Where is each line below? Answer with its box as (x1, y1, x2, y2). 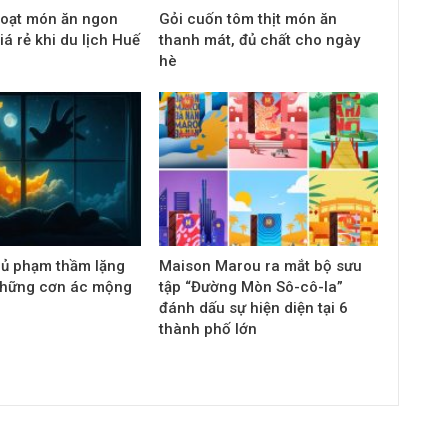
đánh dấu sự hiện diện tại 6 (158, 298, 348, 317)
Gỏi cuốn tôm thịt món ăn (158, 10, 337, 29)
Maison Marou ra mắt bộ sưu (158, 256, 362, 275)
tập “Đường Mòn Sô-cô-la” (158, 277, 343, 296)
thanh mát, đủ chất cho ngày (158, 31, 360, 50)
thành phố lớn (158, 319, 257, 338)
